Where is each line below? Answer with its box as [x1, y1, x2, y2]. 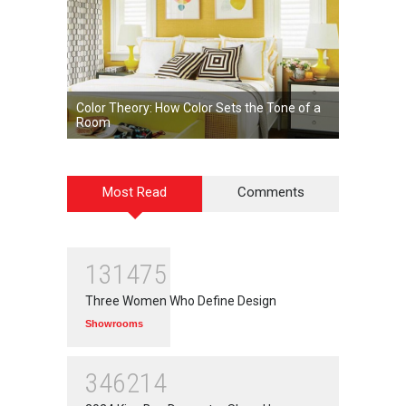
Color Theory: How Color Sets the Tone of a [76, 101, 321, 116]
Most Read [102, 183, 167, 200]
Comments [237, 183, 304, 200]
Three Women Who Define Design [85, 293, 276, 308]
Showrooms [85, 317, 143, 329]
